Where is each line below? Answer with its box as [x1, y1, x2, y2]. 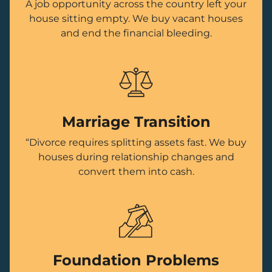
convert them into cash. [78, 166, 194, 178]
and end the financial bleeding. [60, 27, 212, 39]
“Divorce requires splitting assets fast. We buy [25, 137, 246, 149]
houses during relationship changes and [38, 151, 234, 163]
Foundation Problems [53, 251, 219, 270]
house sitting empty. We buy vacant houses [29, 13, 243, 25]
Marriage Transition [61, 113, 211, 131]
